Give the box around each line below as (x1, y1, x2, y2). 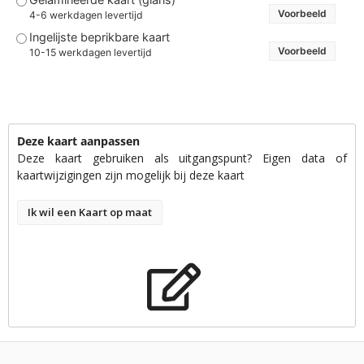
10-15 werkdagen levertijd (29, 45, 152, 58)
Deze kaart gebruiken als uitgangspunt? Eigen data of (17, 150, 347, 167)
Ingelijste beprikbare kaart (29, 30, 170, 45)
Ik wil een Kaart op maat (28, 205, 152, 220)
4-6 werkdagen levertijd (29, 8, 143, 21)
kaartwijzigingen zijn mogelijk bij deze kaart (17, 167, 245, 184)
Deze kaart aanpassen (17, 133, 140, 149)
